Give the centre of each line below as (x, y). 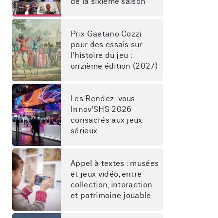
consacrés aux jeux (108, 120)
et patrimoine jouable (111, 196)
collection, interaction (113, 185)
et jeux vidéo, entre (107, 174)
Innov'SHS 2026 (102, 109)
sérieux (84, 131)
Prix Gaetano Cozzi (107, 34)
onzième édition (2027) (114, 66)
